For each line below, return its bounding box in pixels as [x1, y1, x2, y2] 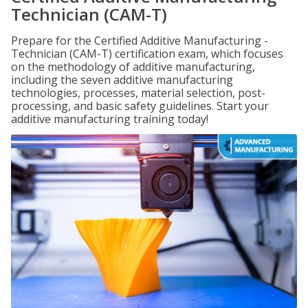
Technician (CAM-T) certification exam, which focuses [11, 46, 283, 61]
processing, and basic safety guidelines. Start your [11, 98, 269, 113]
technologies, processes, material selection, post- [11, 85, 265, 100]
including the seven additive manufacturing [11, 72, 233, 87]
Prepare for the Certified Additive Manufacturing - [11, 33, 268, 48]
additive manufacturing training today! [11, 111, 208, 126]
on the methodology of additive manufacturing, [11, 59, 255, 74]
